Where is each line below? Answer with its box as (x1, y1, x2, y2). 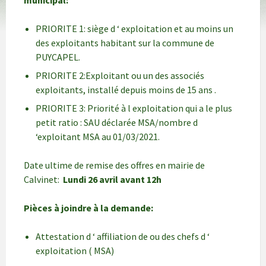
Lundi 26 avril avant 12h (63, 173, 161, 185)
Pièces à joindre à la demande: (24, 202, 153, 214)
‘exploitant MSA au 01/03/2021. (36, 131, 160, 142)
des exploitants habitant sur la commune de (36, 37, 214, 49)
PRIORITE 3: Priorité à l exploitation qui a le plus (36, 102, 232, 114)
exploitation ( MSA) (36, 245, 114, 256)
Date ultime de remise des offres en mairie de (24, 159, 205, 171)
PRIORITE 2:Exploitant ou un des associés (36, 69, 204, 81)
